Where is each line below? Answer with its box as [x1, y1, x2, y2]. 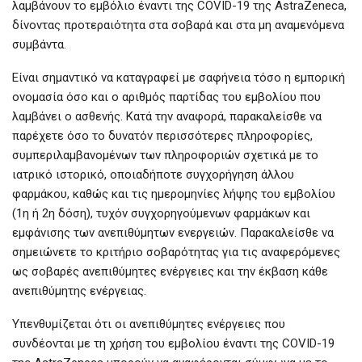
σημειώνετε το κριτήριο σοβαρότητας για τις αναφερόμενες [12, 245, 340, 260]
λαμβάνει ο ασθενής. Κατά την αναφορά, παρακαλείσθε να [12, 109, 322, 124]
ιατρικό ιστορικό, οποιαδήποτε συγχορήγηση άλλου [12, 167, 294, 183]
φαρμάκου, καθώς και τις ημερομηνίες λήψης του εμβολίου [12, 187, 335, 202]
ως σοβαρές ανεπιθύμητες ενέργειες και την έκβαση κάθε [12, 264, 328, 280]
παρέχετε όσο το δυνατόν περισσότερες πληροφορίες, [12, 128, 313, 144]
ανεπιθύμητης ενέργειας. [12, 284, 146, 299]
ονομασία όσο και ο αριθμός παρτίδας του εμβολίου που [12, 90, 321, 105]
